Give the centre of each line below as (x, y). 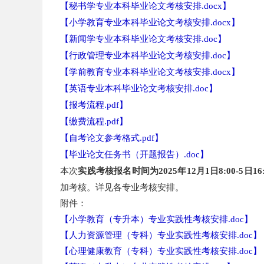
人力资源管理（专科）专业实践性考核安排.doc (161, 235)
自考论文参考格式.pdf (112, 138)
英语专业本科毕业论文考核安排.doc (139, 88)
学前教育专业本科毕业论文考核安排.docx (150, 72)
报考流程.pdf (94, 105)
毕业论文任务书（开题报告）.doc (134, 154)
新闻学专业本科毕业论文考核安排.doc (143, 39)
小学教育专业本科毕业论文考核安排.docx (150, 22)
